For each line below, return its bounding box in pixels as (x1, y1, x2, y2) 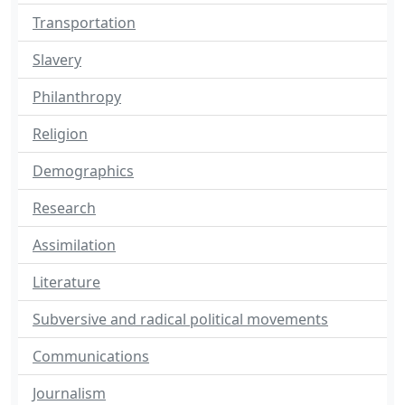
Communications (33, 346, 149, 366)
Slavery (33, 50, 81, 70)
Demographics (33, 161, 134, 181)
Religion (33, 124, 88, 144)
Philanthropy (33, 87, 121, 107)
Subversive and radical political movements (33, 309, 328, 329)
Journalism (33, 383, 106, 403)
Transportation (33, 13, 136, 33)
